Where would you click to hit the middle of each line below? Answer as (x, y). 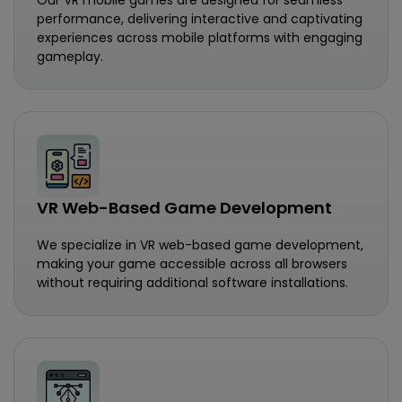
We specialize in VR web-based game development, (200, 245)
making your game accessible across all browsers (192, 263)
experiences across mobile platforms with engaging (200, 37)
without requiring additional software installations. (192, 282)
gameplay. (70, 56)
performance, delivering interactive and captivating (200, 18)
